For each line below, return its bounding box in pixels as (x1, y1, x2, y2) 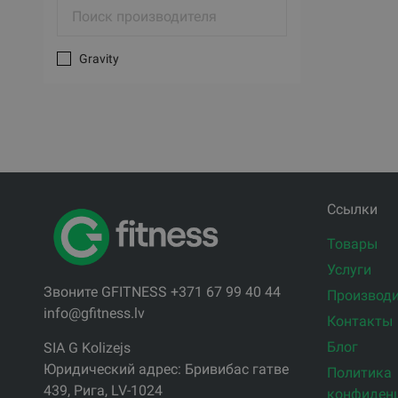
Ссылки (326, 201, 378, 219)
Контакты (326, 313, 393, 330)
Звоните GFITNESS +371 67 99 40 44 (43, 283, 281, 300)
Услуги (326, 261, 371, 279)
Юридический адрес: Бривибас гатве (43, 360, 289, 378)
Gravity (78, 51, 119, 66)
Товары (326, 235, 378, 253)
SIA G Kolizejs (43, 338, 131, 356)
